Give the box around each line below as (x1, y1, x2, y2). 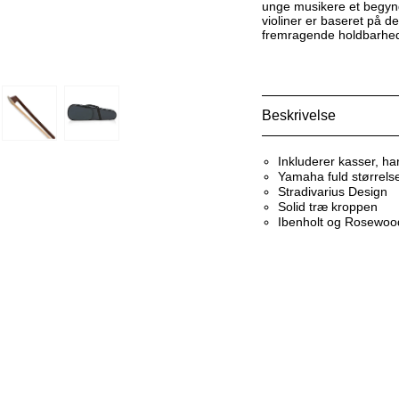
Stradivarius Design (277, 184, 387, 199)
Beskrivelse (262, 108, 336, 124)
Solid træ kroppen (277, 199, 378, 215)
